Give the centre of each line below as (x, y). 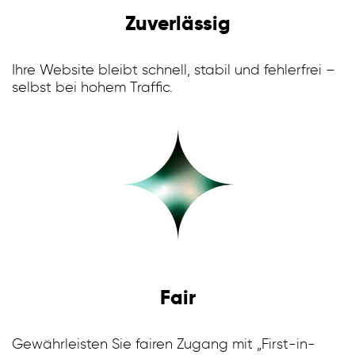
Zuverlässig (177, 23)
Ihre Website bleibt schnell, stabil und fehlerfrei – (174, 69)
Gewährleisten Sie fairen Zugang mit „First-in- (164, 344)
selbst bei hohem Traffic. (92, 87)
